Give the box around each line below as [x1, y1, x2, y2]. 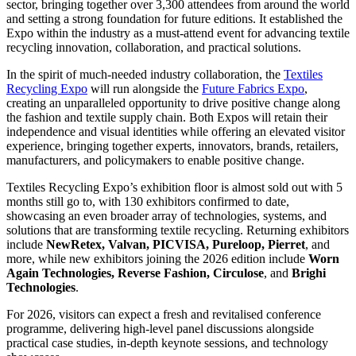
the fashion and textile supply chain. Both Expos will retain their [6, 110, 327, 124]
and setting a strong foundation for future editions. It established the [6, 11, 342, 25]
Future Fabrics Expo [202, 81, 304, 95]
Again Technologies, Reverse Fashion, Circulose [6, 265, 264, 280]
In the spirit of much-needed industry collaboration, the [6, 67, 284, 81]
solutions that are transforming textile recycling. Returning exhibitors [6, 222, 349, 237]
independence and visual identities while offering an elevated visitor [6, 124, 345, 138]
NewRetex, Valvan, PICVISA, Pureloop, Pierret [46, 237, 305, 251]
